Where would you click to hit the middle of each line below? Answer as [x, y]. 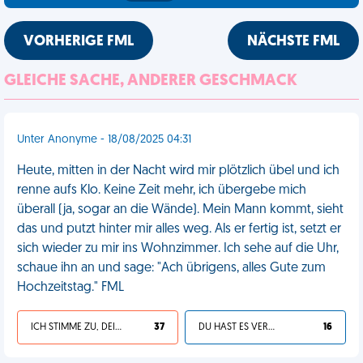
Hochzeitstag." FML [70, 288]
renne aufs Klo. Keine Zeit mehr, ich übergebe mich [162, 190]
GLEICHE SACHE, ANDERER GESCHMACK [151, 81]
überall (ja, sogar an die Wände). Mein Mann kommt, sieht [180, 210]
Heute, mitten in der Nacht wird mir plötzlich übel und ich [178, 171]
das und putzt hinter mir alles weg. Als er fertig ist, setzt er [179, 229]
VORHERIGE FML [79, 42]
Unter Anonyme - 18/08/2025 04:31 [104, 140]
